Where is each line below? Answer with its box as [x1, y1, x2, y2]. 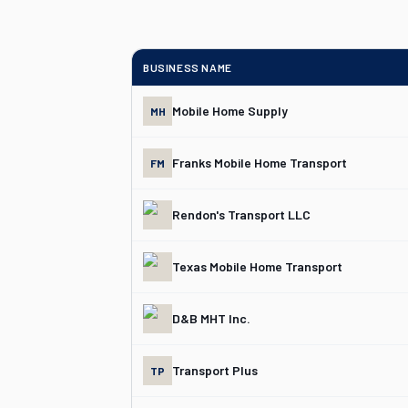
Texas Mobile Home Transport [172, 259, 342, 274]
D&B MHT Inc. [172, 311, 250, 326]
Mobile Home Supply [172, 103, 288, 118]
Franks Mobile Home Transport [172, 155, 347, 170]
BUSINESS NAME [143, 61, 232, 74]
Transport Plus [172, 362, 258, 378]
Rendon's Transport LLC [172, 207, 311, 222]
